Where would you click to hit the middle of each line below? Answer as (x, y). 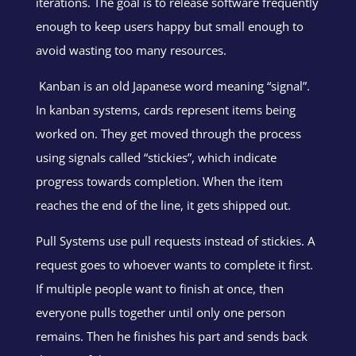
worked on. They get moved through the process (168, 133)
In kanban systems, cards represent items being (165, 109)
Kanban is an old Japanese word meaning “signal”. (172, 85)
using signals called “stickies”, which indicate (156, 157)
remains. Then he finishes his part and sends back (171, 336)
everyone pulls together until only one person (160, 312)
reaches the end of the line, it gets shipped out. (163, 205)
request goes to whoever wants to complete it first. (174, 264)
